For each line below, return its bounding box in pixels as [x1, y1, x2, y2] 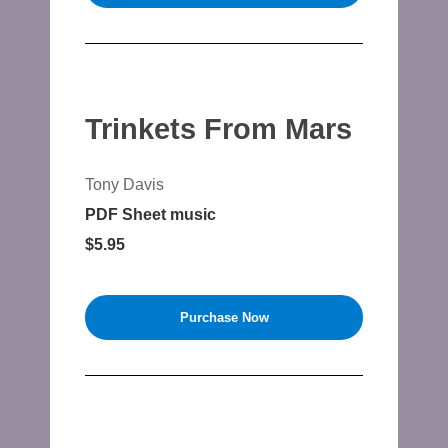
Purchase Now [179, 310, 269, 325]
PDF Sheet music [85, 206, 216, 223]
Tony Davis [85, 176, 164, 193]
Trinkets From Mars [85, 113, 352, 145]
